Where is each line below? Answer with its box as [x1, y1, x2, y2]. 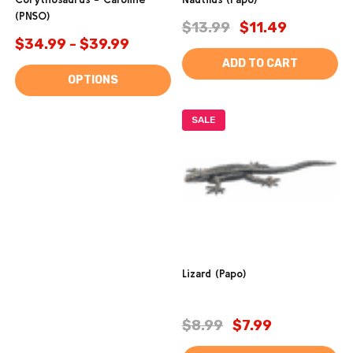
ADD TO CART [222, 57, 298, 71]
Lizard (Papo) [182, 267, 246, 281]
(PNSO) [15, 9, 50, 23]
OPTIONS [68, 73, 118, 87]
